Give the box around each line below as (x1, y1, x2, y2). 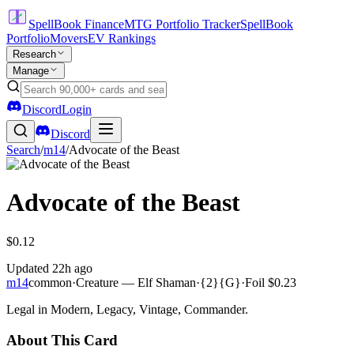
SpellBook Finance (28, 17, 124, 31)
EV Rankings (88, 32, 156, 45)
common (28, 275, 72, 289)
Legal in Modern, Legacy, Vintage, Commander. (6, 302, 248, 316)
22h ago (52, 261, 92, 275)
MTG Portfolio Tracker (124, 17, 240, 31)
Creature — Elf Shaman (76, 275, 196, 289)
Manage (13, 65, 49, 77)
